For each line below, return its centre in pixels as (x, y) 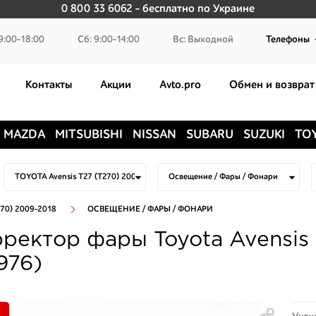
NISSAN (154, 134)
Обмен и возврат (272, 86)
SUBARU (209, 134)
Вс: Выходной (203, 40)
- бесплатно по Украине (194, 9)
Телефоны (288, 40)
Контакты (49, 86)
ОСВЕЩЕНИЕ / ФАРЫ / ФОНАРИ (150, 209)
